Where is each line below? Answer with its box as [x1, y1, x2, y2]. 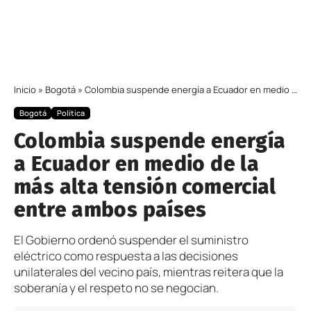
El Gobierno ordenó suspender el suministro [14, 231, 249, 248]
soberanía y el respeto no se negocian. [14, 279, 219, 296]
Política [57, 108, 85, 119]
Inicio [14, 83, 36, 96]
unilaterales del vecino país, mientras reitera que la [14, 263, 283, 280]
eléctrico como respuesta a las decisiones [14, 247, 238, 264]
